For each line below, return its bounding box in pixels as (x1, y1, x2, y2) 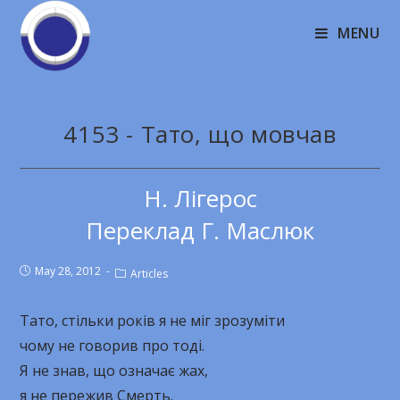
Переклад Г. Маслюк (86, 214, 314, 246)
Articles (130, 266, 169, 281)
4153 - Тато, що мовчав (63, 118, 337, 150)
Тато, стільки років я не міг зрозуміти (20, 311, 286, 330)
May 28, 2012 (35, 263, 102, 279)
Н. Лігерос (143, 182, 257, 214)
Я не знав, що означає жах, (20, 361, 209, 380)
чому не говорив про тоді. (20, 336, 205, 355)
